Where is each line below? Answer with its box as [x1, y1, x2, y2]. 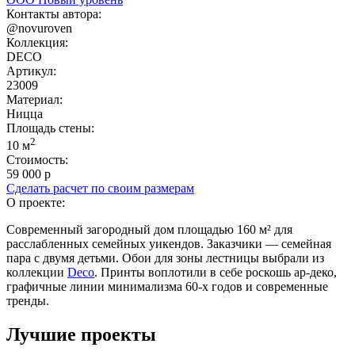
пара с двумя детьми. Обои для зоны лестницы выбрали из [6, 251, 324, 265]
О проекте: [6, 196, 65, 210]
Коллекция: [6, 36, 68, 49]
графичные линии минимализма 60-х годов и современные [6, 280, 328, 294]
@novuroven [6, 21, 72, 35]
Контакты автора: [6, 7, 101, 21]
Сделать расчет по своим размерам [6, 181, 194, 196]
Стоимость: [6, 153, 68, 167]
